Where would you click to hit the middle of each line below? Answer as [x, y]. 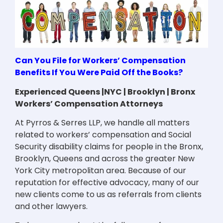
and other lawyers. [51, 207]
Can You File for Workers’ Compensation [100, 61]
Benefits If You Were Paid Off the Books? [99, 73]
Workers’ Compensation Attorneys [89, 104]
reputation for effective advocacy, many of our [107, 183]
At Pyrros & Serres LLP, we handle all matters [102, 123]
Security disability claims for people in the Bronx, [109, 147]
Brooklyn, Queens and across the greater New [105, 159]
